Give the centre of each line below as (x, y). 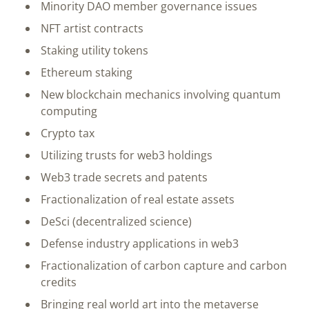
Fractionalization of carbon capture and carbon (164, 265)
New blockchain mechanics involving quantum (161, 94)
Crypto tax (68, 133)
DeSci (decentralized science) (116, 221)
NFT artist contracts (92, 28)
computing (69, 111)
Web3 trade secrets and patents (124, 177)
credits (59, 282)
